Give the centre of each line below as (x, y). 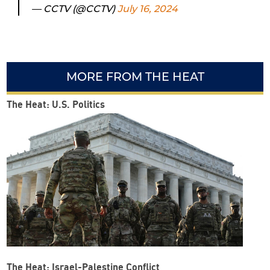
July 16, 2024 (148, 9)
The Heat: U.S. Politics (56, 104)
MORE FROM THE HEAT (135, 77)
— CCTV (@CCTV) (74, 9)
